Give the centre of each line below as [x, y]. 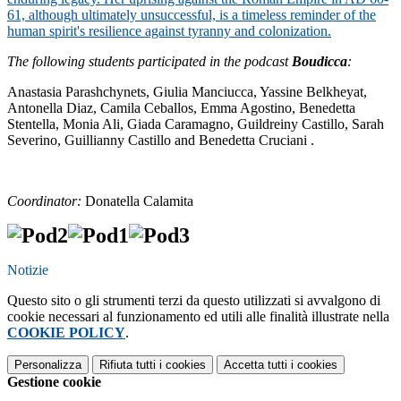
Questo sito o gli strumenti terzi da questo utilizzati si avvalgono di [194, 301]
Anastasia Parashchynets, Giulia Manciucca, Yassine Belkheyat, [187, 92]
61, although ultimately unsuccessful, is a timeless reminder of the [192, 15]
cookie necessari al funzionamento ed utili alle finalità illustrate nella [198, 317]
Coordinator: [46, 201]
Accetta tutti [256, 365]
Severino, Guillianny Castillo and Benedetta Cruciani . [161, 141]
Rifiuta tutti [128, 365]
